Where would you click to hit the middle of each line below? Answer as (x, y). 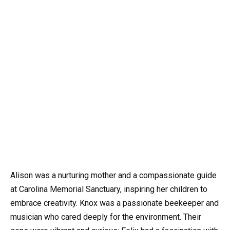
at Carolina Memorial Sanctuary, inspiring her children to (109, 189)
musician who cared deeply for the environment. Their (106, 217)
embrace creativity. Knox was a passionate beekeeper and (114, 203)
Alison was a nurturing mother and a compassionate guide (113, 176)
